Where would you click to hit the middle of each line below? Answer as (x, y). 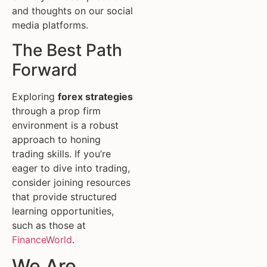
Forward (45, 69)
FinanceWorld (42, 239)
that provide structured (64, 196)
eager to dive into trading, (71, 168)
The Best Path (67, 50)
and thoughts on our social (72, 10)
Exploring (35, 96)
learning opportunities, (63, 211)
